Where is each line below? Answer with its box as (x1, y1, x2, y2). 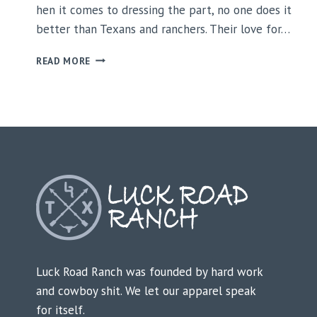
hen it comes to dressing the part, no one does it (36, 1, 292, 18)
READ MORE (36, 54, 91, 67)
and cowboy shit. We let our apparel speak (36, 283, 255, 299)
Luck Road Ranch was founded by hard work (36, 264, 263, 280)
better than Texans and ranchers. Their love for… (36, 21, 290, 37)
